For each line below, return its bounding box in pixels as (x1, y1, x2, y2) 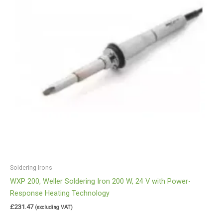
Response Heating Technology (10, 188, 110, 198)
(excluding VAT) (35, 204, 73, 211)
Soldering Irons (10, 164, 52, 172)
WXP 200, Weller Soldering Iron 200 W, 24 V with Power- (10, 176, 191, 186)
